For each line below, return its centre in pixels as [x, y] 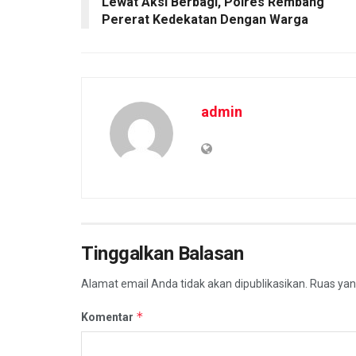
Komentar [108, 317]
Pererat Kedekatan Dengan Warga [205, 19]
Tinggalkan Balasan [163, 253]
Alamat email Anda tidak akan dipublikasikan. [194, 283]
